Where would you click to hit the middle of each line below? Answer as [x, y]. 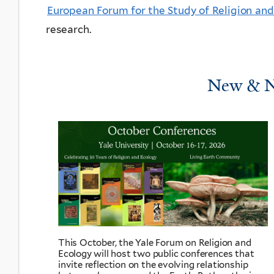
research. [68, 29]
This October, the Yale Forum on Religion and [155, 243]
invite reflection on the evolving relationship [153, 265]
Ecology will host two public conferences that [156, 254]
